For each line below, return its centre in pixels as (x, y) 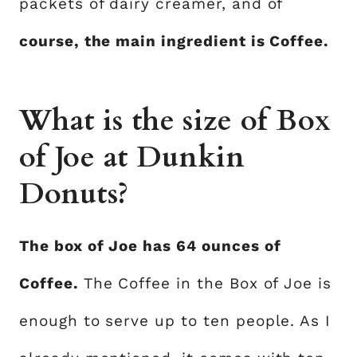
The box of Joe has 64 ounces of (150, 246)
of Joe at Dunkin (132, 157)
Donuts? (74, 194)
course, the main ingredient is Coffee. (175, 41)
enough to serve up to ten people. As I (175, 321)
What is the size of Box (175, 121)
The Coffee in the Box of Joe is (205, 283)
